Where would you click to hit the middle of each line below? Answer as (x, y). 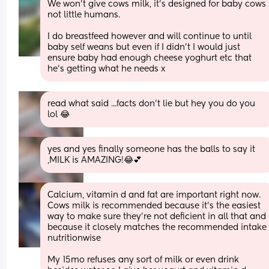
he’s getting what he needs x (107, 69)
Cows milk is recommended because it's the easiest (154, 206)
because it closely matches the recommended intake (157, 227)
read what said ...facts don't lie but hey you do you (152, 104)
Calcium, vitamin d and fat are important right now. (154, 195)
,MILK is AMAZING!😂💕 (95, 160)
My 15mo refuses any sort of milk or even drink (144, 260)
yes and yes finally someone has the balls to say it (152, 149)
